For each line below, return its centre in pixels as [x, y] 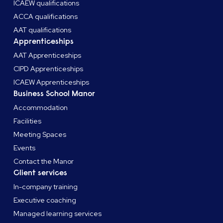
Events [25, 148]
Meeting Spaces [40, 134]
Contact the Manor [44, 161]
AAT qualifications [43, 30]
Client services [41, 172]
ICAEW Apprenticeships [52, 82]
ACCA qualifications [46, 16]
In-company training [46, 186]
